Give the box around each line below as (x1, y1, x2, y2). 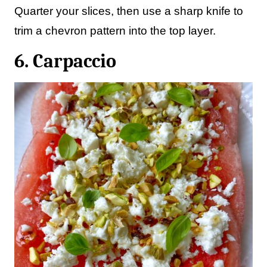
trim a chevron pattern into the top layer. (14, 24, 216, 37)
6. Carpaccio (14, 50, 116, 72)
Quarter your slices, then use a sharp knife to (14, 5, 243, 17)
